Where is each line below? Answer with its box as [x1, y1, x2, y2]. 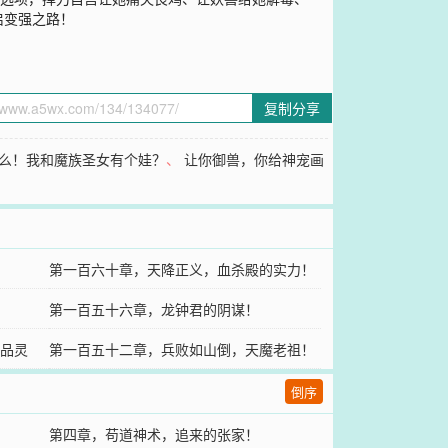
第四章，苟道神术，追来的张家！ [48, 423, 259, 444]
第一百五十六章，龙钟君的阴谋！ [48, 298, 259, 319]
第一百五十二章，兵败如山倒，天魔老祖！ [48, 338, 315, 359]
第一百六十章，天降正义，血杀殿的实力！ [48, 258, 315, 279]
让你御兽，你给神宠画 [184, 148, 325, 169]
